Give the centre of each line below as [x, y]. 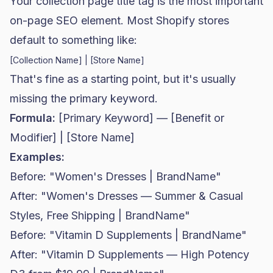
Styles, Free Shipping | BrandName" [100, 215]
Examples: [37, 157]
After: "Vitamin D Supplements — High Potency [129, 254]
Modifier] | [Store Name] [72, 137]
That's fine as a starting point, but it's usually [123, 79]
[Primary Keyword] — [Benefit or [140, 118]
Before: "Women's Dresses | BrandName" [115, 176]
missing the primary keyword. [84, 98]
